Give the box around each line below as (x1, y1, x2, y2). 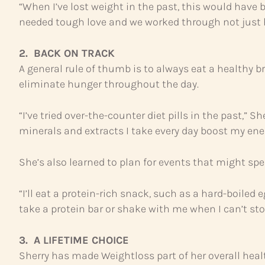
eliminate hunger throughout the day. (19, 77, 199, 91)
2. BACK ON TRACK (19, 46, 115, 60)
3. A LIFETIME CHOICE (19, 233, 129, 247)
